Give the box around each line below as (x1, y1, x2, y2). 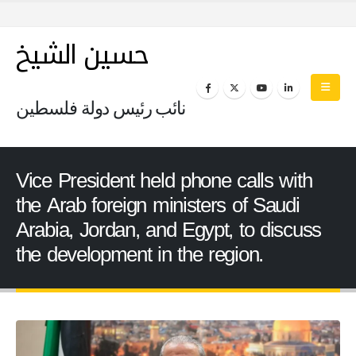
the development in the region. (16, 235, 263, 274)
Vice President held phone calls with (16, 161, 312, 200)
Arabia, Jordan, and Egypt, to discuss (16, 211, 321, 250)
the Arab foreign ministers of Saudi (16, 186, 300, 225)
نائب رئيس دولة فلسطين (16, 95, 185, 120)
